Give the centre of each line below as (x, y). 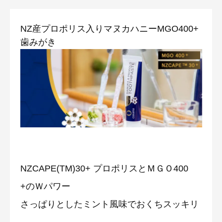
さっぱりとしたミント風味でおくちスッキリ (110, 204)
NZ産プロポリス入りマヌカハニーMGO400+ (110, 28)
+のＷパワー (45, 186)
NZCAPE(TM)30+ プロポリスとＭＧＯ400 (104, 168)
